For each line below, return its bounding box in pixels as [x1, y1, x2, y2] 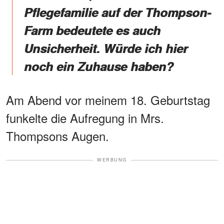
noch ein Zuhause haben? [24, 57, 173, 75]
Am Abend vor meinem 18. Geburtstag [6, 91, 210, 109]
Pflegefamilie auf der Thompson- [24, 3, 211, 21]
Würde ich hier [103, 39, 187, 57]
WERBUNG [97, 156, 127, 163]
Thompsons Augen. [6, 127, 109, 145]
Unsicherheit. [24, 39, 103, 57]
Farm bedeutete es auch [24, 21, 160, 39]
